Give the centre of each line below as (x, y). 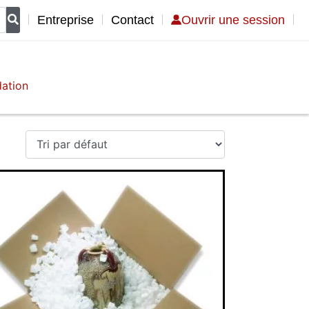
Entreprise (66, 20)
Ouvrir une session (233, 20)
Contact (132, 20)
